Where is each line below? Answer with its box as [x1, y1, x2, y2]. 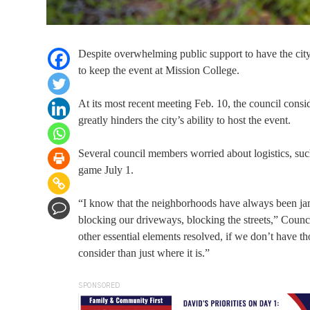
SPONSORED [78, 282, 120, 289]
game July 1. [78, 164, 134, 176]
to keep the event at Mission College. [78, 64, 239, 76]
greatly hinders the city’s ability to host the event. [78, 114, 291, 126]
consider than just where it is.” [78, 247, 212, 259]
